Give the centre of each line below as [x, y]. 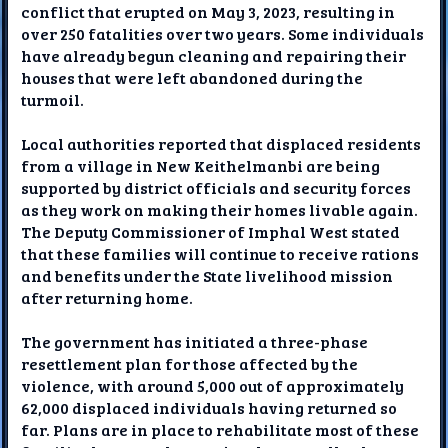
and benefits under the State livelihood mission [207, 276]
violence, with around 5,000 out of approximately [213, 386]
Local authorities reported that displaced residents [221, 144]
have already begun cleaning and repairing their [214, 56]
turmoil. [53, 100]
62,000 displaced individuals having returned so [209, 408]
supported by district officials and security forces [216, 188]
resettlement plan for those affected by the [190, 364]
